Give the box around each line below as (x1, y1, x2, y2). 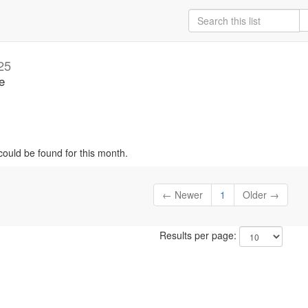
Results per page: (159, 228, 239, 243)
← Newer (162, 188, 203, 202)
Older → (243, 188, 280, 202)
